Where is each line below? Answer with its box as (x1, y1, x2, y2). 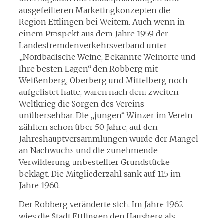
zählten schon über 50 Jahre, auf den (18, 122, 158, 132)
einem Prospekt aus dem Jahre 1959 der (18, 29, 168, 38)
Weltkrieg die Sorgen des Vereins (18, 99, 144, 109)
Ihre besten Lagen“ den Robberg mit (18, 64, 158, 73)
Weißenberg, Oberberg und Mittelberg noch (18, 75, 188, 85)
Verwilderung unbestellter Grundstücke (18, 157, 170, 167)
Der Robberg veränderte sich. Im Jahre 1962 (18, 200, 183, 209)
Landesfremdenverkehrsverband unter (18, 40, 167, 50)
